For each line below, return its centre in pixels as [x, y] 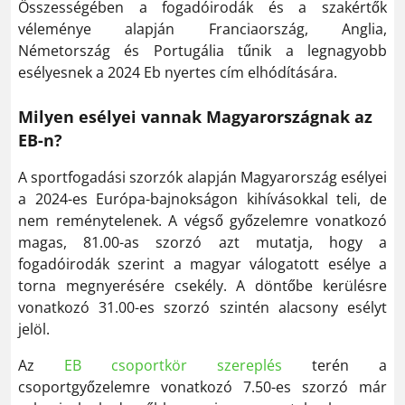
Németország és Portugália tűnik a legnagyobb [202, 50]
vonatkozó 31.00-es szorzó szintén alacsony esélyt [202, 307]
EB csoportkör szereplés [173, 365]
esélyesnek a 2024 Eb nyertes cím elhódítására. [178, 72]
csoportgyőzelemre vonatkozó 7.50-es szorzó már [202, 386]
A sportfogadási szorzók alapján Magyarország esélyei [202, 177]
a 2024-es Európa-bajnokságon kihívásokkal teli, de [202, 198]
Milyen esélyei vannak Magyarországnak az [195, 116]
